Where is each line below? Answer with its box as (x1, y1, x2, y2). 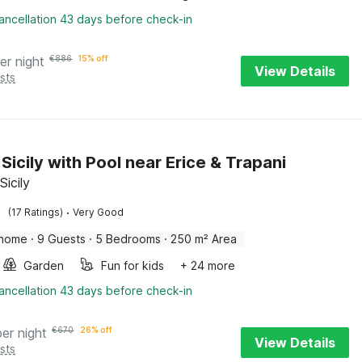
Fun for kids (101, 259, 165, 272)
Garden (23, 259, 65, 272)
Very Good (73, 206, 124, 218)
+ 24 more (180, 259, 236, 272)
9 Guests (37, 232, 86, 246)
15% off (78, 53, 109, 63)
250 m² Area (170, 232, 238, 246)
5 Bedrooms (95, 232, 162, 246)
